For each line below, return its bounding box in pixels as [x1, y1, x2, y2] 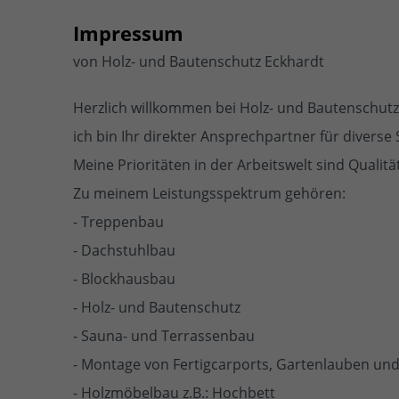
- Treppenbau [73, 211, 164, 232]
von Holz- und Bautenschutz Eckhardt [73, 51, 324, 71]
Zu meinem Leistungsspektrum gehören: [73, 183, 346, 203]
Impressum [73, 19, 183, 46]
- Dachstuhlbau [73, 240, 175, 260]
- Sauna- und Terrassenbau [73, 325, 255, 346]
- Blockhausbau [73, 268, 175, 289]
